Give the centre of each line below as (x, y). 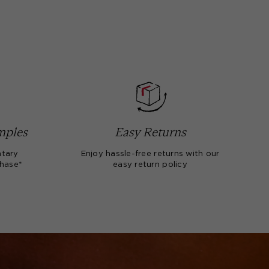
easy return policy (150, 165)
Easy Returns (150, 132)
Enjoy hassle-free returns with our (150, 154)
